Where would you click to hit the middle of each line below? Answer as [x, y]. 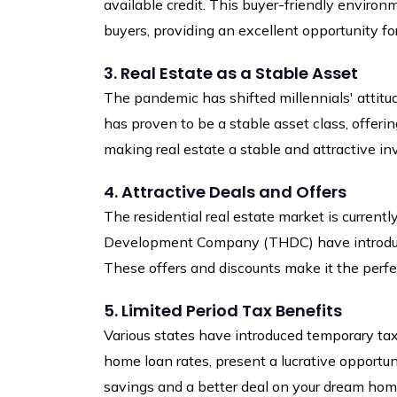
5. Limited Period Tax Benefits [223, 311]
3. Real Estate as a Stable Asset [231, 74]
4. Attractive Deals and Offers [225, 192]
